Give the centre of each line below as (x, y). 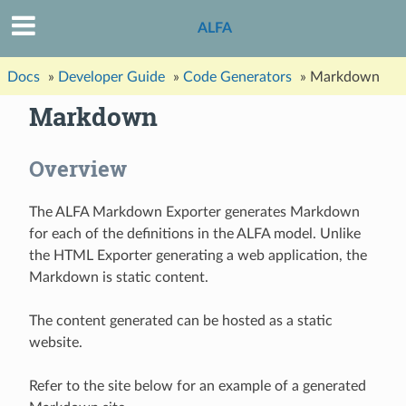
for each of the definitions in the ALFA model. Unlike (195, 234)
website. (56, 343)
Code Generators (237, 77)
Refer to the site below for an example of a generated (198, 387)
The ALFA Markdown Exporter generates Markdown (194, 213)
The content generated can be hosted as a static (181, 321)
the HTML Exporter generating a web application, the (198, 256)
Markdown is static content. (119, 278)
